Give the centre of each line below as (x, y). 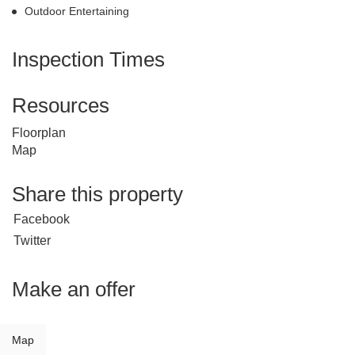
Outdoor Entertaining (77, 11)
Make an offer (74, 290)
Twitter (32, 241)
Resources (61, 106)
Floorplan (39, 133)
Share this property (97, 195)
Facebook (42, 219)
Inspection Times (88, 60)
